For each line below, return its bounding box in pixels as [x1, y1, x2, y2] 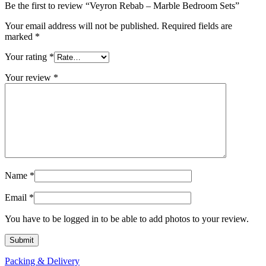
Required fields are [161, 20, 232, 31]
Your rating [5, 51, 49, 62]
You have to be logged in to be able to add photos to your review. [5, 213, 249, 224]
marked [5, 31, 35, 42]
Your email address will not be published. [5, 20, 159, 31]
